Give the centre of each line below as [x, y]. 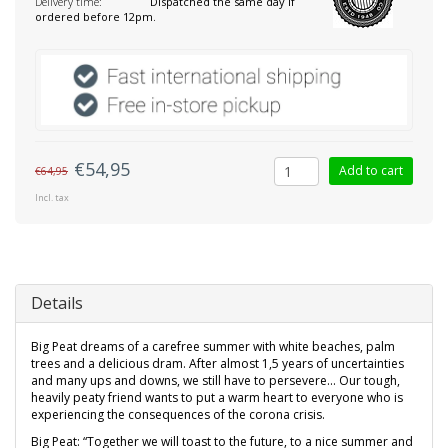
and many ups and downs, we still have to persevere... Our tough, [215, 381]
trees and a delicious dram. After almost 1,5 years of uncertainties [217, 364]
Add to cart [371, 171]
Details [57, 303]
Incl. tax [52, 198]
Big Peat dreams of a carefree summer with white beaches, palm [213, 347]
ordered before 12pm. [95, 16]
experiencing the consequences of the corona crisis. [178, 415]
